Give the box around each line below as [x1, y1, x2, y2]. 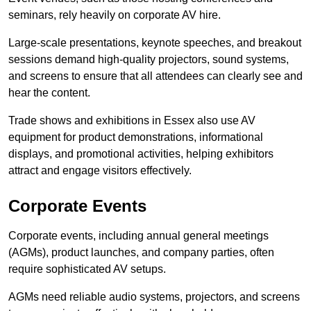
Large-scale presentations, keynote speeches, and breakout [8, 37, 301, 49]
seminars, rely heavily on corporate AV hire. [8, 9, 221, 22]
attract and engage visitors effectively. [8, 165, 192, 177]
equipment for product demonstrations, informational [8, 131, 263, 144]
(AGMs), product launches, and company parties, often [8, 246, 274, 259]
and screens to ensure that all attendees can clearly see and [8, 70, 303, 83]
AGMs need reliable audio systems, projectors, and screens [8, 291, 300, 303]
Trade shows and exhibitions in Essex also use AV [8, 115, 255, 127]
